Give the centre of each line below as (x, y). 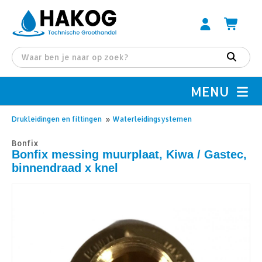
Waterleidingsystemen (152, 119)
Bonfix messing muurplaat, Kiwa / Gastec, (129, 154)
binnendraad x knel (65, 168)
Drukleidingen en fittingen (57, 119)
